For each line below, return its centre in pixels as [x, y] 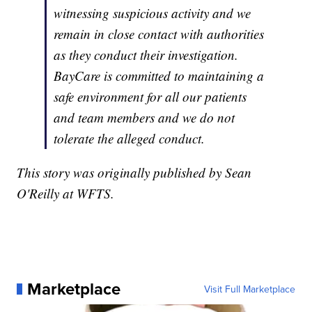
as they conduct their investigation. [146, 55]
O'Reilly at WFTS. [66, 194]
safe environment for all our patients [150, 97]
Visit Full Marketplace [249, 289]
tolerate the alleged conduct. [130, 139]
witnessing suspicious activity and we [153, 13]
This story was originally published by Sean [134, 173]
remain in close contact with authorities [159, 34]
